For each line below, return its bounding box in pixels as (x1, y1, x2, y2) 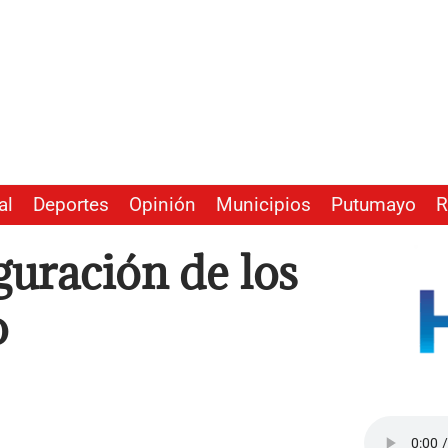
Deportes (33, 194, 109, 217)
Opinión (129, 194, 196, 217)
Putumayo (331, 194, 416, 217)
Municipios (216, 194, 311, 217)
